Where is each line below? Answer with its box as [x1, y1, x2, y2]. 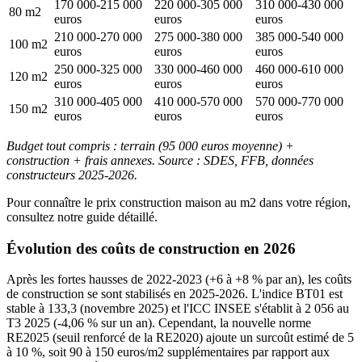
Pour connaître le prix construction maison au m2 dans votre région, [6, 195, 351, 209]
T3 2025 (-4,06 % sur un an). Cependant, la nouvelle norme [6, 316, 311, 330]
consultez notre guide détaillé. [6, 209, 158, 224]
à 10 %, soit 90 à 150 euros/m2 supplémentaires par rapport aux [6, 345, 330, 360]
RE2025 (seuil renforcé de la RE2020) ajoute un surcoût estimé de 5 [6, 330, 354, 345]
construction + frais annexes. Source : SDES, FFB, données [6, 153, 314, 167]
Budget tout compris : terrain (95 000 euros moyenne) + [6, 138, 294, 153]
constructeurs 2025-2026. [6, 167, 137, 182]
